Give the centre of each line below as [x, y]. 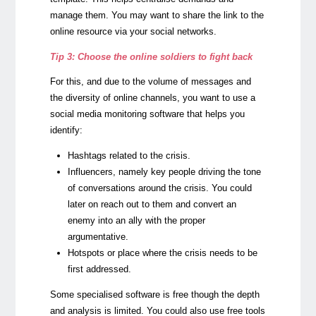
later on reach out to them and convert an [152, 205]
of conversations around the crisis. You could [160, 188]
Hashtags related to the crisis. [129, 156]
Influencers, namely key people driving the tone [165, 172]
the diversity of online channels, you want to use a [152, 98]
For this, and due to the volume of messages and [150, 82]
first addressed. [100, 269]
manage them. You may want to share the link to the [157, 15]
